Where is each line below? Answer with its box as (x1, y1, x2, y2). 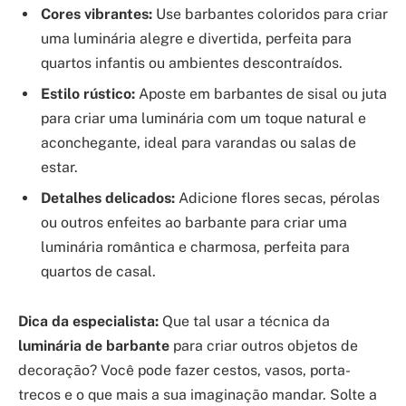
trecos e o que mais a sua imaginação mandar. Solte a (18, 386, 377, 404)
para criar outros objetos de (169, 337, 358, 355)
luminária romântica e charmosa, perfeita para (41, 237, 350, 256)
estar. (41, 158, 78, 176)
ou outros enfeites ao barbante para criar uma (41, 213, 347, 231)
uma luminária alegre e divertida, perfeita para (41, 29, 352, 47)
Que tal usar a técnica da (159, 313, 330, 331)
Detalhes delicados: (41, 188, 175, 207)
